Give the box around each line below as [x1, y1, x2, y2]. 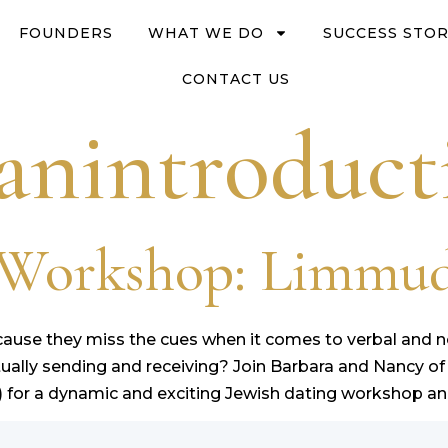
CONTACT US [182, 70, 291, 88]
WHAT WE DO [148, 24, 265, 42]
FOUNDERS [19, 24, 114, 42]
